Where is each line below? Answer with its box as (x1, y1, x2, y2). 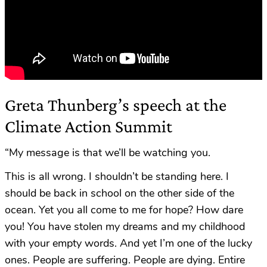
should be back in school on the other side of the (5, 186, 234, 201)
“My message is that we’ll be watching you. (5, 145, 210, 160)
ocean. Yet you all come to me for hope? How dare (5, 203, 243, 218)
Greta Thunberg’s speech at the (5, 95, 226, 115)
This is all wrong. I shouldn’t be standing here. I (5, 169, 229, 184)
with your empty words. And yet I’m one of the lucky (5, 236, 252, 251)
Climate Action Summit (5, 116, 172, 136)
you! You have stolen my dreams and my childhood (5, 219, 245, 234)
